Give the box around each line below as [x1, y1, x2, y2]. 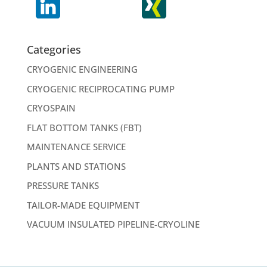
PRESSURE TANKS [26, 179, 99, 192]
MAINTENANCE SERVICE [26, 141, 126, 153]
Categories [26, 42, 81, 57]
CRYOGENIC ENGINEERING [26, 63, 138, 76]
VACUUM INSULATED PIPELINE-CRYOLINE [26, 218, 200, 231]
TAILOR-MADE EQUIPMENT [26, 198, 139, 211]
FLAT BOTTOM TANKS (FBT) [26, 121, 142, 133]
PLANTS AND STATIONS [26, 160, 126, 172]
